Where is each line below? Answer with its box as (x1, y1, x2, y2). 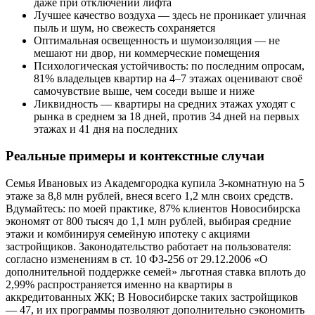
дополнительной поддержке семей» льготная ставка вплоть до (6, 266, 306, 278)
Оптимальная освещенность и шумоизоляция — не (34, 34, 280, 46)
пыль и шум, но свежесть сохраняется (34, 21, 215, 34)
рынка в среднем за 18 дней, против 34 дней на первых (34, 110, 300, 122)
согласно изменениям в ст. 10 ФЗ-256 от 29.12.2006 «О (6, 253, 268, 265)
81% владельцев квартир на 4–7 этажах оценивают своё (34, 72, 302, 84)
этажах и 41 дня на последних (34, 122, 178, 135)
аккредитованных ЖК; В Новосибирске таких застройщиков (6, 291, 298, 303)
